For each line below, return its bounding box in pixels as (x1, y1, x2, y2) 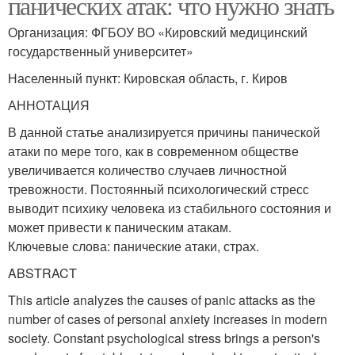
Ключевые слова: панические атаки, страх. (8, 237, 259, 256)
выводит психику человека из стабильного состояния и (8, 199, 331, 218)
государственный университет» (8, 42, 193, 61)
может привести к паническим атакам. (8, 218, 231, 237)
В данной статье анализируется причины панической (8, 123, 320, 142)
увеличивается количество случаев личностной (8, 161, 287, 180)
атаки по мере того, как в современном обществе (8, 142, 299, 161)
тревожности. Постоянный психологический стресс (8, 180, 309, 199)
